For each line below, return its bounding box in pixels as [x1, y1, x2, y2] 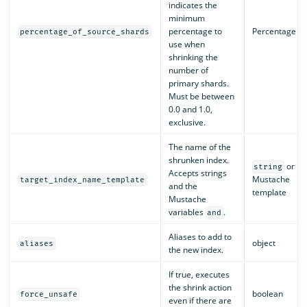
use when [168, 38, 205, 51]
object [251, 237, 275, 249]
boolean [251, 288, 283, 300]
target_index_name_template [20, 175, 145, 185]
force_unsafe [20, 290, 78, 299]
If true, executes [168, 269, 230, 281]
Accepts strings [168, 167, 227, 180]
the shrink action [168, 282, 232, 294]
